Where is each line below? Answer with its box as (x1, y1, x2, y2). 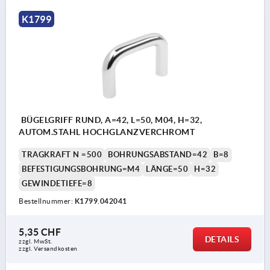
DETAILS (204, 234, 239, 245)
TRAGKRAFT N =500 (22, 150, 102, 160)
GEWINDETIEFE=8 (22, 179, 92, 189)
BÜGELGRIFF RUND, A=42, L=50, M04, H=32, (19, 115, 202, 125)
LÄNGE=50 (146, 165, 188, 174)
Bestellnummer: (19, 197, 75, 206)
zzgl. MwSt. (19, 238, 52, 245)
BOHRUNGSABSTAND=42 (108, 150, 207, 160)
